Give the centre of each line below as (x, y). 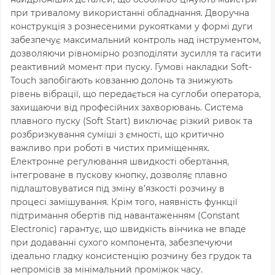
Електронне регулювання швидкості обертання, (120, 161)
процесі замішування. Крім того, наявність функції (124, 202)
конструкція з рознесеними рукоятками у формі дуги (132, 26)
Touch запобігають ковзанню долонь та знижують (122, 80)
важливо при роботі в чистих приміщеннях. (110, 148)
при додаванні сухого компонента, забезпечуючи (122, 242)
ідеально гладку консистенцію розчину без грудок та (131, 256)
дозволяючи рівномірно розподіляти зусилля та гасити (136, 53)
